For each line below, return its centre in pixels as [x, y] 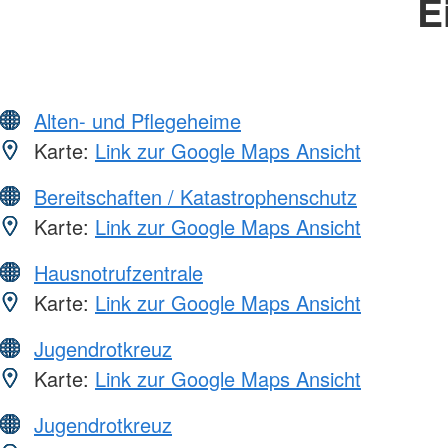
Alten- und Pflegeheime [137, 120]
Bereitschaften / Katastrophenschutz [195, 196]
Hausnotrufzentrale [118, 272]
